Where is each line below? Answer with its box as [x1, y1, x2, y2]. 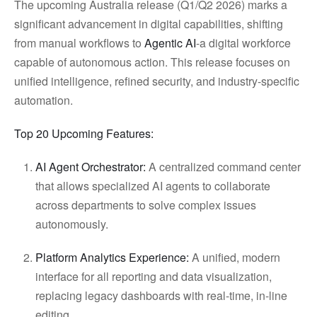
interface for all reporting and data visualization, [35, 268, 272, 284]
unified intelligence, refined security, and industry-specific [14, 73, 299, 89]
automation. [14, 92, 81, 108]
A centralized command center [146, 158, 301, 175]
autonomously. [35, 216, 117, 232]
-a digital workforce [196, 35, 291, 51]
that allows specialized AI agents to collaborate [35, 178, 270, 194]
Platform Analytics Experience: [35, 249, 189, 265]
